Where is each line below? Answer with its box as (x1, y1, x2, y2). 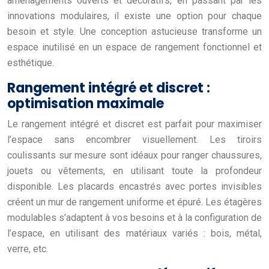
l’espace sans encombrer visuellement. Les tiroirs (7, 133, 262, 145)
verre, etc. (7, 243, 48, 255)
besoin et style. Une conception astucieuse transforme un (7, 25, 262, 37)
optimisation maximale (7, 94, 164, 113)
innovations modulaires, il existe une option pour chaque (7, 10, 262, 22)
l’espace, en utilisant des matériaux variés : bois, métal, (7, 227, 262, 239)
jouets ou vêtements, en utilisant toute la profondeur (7, 165, 262, 177)
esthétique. (7, 56, 54, 68)
